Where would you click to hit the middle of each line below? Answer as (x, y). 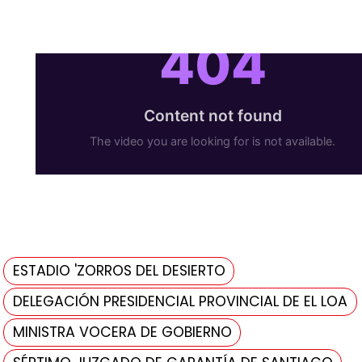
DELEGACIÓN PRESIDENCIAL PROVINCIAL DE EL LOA (181, 302)
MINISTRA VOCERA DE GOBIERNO (123, 333)
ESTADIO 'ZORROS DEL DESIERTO (120, 271)
